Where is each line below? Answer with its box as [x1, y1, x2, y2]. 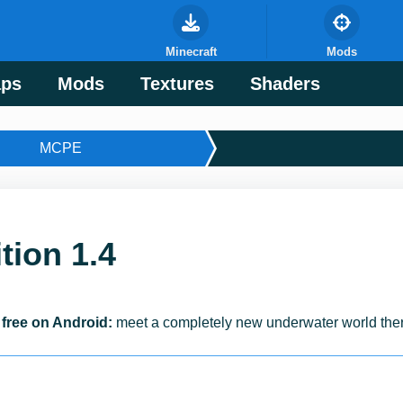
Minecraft [165, 44, 217, 58]
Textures [140, 74, 214, 94]
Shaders [250, 74, 320, 94]
